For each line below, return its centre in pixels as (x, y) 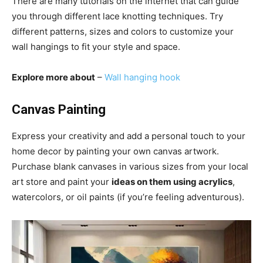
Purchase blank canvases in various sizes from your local (130, 167)
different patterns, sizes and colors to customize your (123, 32)
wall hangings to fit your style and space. (96, 47)
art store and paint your (62, 182)
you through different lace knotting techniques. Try (117, 16)
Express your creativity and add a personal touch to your (129, 136)
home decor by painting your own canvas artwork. (115, 151)
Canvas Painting (59, 110)
